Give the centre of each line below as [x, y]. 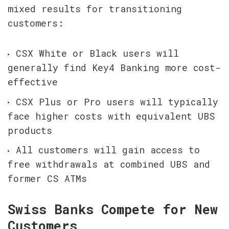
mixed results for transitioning [95, 9]
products [30, 130]
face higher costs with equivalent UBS [111, 116]
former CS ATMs [47, 179]
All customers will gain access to [108, 150]
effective [33, 82]
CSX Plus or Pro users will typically [117, 101]
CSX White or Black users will [97, 53]
